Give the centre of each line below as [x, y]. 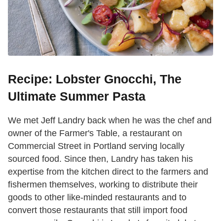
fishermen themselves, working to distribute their [103, 184]
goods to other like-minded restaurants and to [97, 197]
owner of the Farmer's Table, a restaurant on [95, 133]
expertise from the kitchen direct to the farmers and [108, 171]
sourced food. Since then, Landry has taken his [100, 159]
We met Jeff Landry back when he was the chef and [110, 120]
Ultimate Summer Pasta [77, 96]
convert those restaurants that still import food [98, 210]
